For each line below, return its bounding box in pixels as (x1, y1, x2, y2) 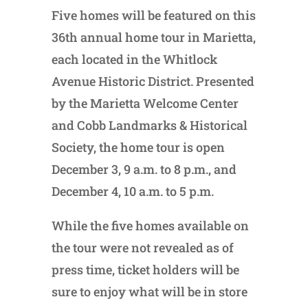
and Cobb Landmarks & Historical (51, 116, 247, 133)
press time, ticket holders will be (51, 261, 239, 278)
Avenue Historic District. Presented (51, 72, 254, 89)
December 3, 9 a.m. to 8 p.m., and (51, 160, 236, 177)
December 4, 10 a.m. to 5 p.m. (51, 182, 214, 199)
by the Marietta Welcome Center (51, 94, 239, 111)
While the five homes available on (51, 217, 249, 234)
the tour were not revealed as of (51, 239, 234, 256)
